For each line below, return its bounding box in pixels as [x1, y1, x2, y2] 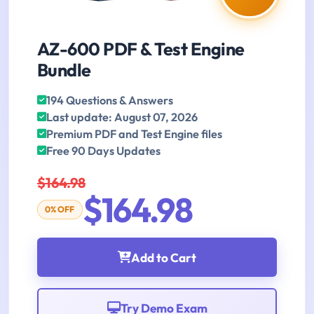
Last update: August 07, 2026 [46, 110, 198, 125]
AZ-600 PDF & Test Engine [37, 38, 245, 61]
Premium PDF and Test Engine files [46, 127, 222, 142]
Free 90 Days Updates [46, 144, 161, 158]
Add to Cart [131, 250, 196, 265]
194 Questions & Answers [46, 93, 173, 108]
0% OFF [45, 204, 75, 215]
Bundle [37, 59, 91, 82]
